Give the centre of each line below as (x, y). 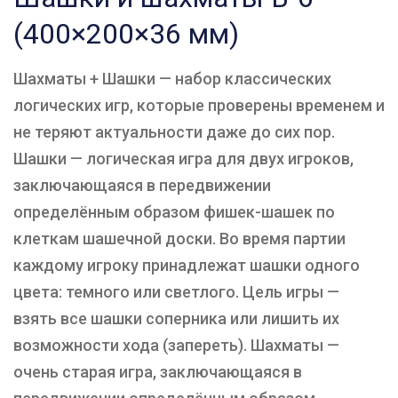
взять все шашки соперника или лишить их (176, 319)
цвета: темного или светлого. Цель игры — (176, 292)
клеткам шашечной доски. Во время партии (179, 239)
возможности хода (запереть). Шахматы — (176, 346)
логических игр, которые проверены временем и (199, 106)
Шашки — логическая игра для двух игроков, (183, 159)
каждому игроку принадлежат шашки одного (187, 266)
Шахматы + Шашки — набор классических (172, 79)
